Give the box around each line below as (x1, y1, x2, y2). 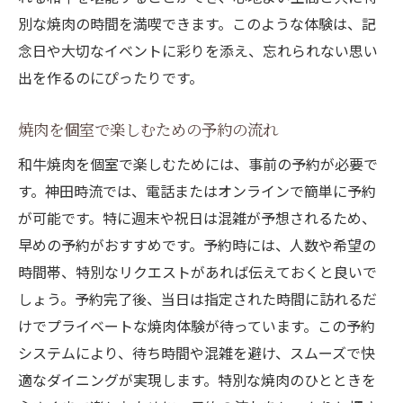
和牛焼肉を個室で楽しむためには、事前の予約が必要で (18, 153, 378, 175)
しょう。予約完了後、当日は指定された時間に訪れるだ (18, 288, 377, 310)
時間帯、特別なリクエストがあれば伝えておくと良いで (18, 261, 377, 283)
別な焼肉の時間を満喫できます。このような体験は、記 (18, 13, 376, 35)
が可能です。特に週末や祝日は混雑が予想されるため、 (18, 207, 376, 229)
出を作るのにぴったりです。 (18, 67, 203, 89)
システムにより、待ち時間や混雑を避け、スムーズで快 (18, 342, 375, 364)
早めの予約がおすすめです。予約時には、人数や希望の (18, 234, 376, 256)
